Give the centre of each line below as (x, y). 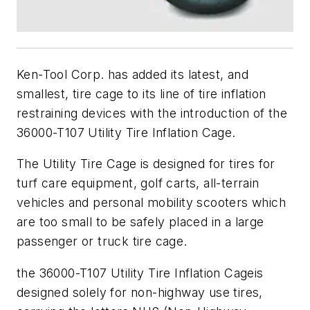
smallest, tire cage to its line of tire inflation (142, 93)
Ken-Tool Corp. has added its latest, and (133, 74)
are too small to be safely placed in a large (140, 222)
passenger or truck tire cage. (102, 241)
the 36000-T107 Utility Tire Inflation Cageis (140, 273)
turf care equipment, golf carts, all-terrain (138, 183)
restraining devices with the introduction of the (152, 113)
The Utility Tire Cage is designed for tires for (146, 164)
